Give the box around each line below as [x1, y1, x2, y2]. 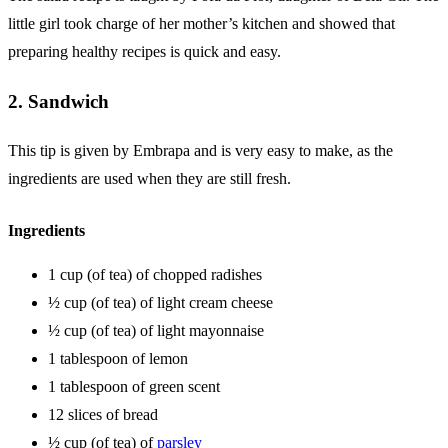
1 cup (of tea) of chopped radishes [48, 265, 262, 283]
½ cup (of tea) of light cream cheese [48, 293, 273, 311]
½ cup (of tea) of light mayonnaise [48, 321, 264, 339]
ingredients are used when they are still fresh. [8, 169, 291, 187]
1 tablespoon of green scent [48, 377, 220, 395]
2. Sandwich [8, 91, 109, 113]
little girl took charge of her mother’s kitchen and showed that [8, 15, 395, 33]
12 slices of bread [48, 405, 158, 423]
